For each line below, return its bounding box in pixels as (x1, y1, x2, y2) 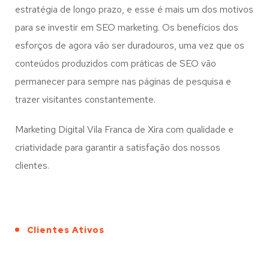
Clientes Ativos (27, 225, 104, 235)
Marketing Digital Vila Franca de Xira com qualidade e (15, 123, 234, 136)
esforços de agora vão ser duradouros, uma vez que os (15, 39, 244, 52)
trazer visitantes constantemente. (15, 93, 156, 106)
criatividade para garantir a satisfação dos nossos (15, 141, 220, 154)
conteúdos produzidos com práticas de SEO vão (15, 57, 216, 70)
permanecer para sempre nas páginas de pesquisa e (15, 75, 231, 88)
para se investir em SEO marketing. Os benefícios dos (15, 21, 238, 34)
